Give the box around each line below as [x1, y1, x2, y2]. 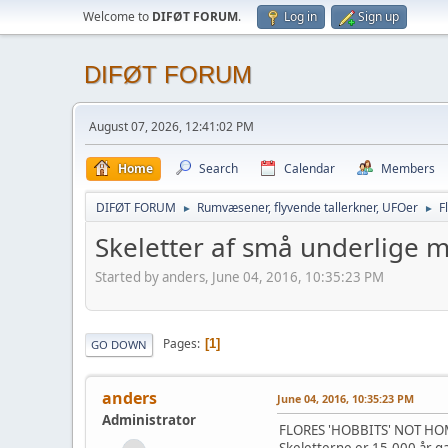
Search [199, 160, 238, 177]
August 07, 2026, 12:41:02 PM [89, 118, 254, 135]
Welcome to [83, 8, 152, 25]
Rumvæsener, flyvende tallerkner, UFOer [197, 199, 418, 216]
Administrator [102, 410, 196, 429]
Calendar [284, 160, 335, 177]
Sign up [358, 8, 399, 25]
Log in [284, 8, 317, 25]
